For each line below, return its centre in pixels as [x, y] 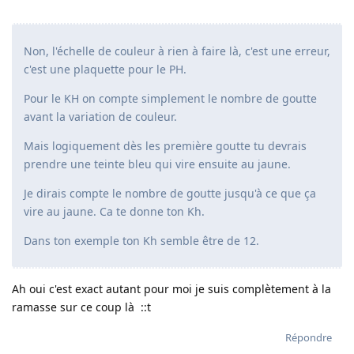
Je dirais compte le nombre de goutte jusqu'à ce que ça [170, 194]
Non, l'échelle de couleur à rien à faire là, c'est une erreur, [177, 51]
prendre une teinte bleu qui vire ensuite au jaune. [157, 164]
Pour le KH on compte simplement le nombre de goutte [170, 99]
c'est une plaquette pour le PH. [105, 70]
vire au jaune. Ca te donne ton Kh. [114, 212]
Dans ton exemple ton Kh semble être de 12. [141, 241]
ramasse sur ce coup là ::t [81, 307]
